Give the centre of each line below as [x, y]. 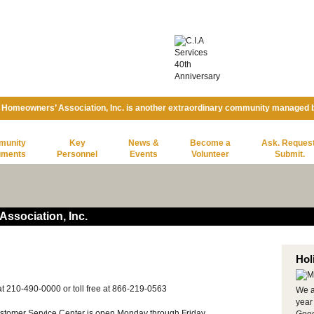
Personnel [77, 154]
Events [144, 154]
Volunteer [210, 154]
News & [144, 143]
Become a [210, 143]
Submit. [289, 154]
